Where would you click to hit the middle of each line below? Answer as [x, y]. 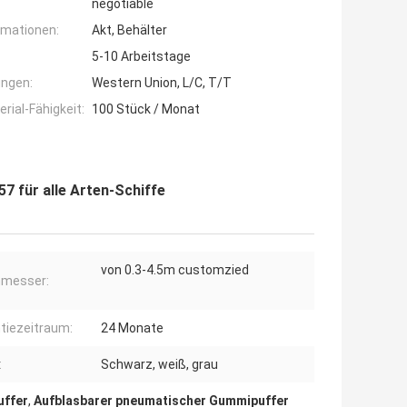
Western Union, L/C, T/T [162, 83]
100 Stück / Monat [146, 109]
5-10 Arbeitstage [141, 57]
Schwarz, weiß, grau [159, 365]
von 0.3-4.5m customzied [175, 270]
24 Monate [132, 328]
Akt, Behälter [129, 30]
